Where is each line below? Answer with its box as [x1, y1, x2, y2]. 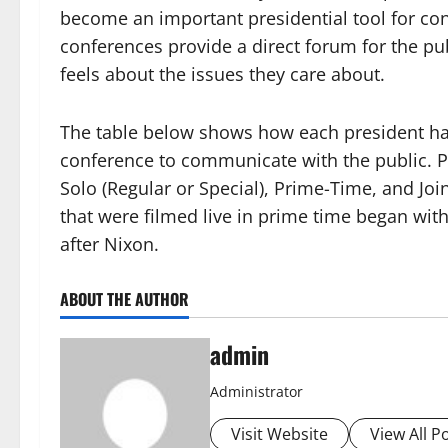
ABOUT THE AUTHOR [60, 287, 189, 311]
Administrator [210, 382, 303, 401]
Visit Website [231, 423, 328, 445]
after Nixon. [60, 232, 159, 256]
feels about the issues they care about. [60, 62, 385, 86]
